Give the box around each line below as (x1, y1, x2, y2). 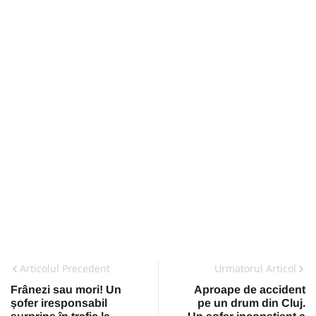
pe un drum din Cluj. (197, 297, 305, 310)
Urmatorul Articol (214, 262, 296, 276)
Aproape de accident (194, 284, 305, 296)
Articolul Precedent (20, 262, 110, 276)
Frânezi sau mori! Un (11, 284, 121, 296)
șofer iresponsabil (11, 297, 107, 310)
